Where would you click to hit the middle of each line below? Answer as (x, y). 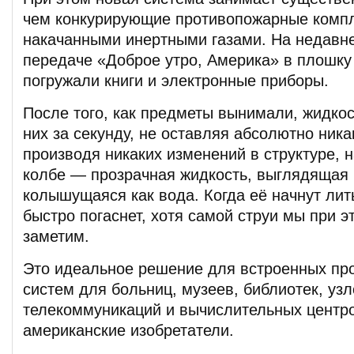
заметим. (56, 236)
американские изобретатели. (128, 330)
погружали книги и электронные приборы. (176, 80)
